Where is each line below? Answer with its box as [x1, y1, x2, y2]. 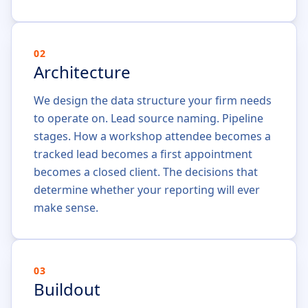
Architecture [34, 60, 131, 83]
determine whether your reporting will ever [34, 182, 260, 197]
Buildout [34, 278, 100, 300]
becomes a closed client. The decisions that [34, 164, 258, 179]
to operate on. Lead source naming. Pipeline [34, 111, 263, 126]
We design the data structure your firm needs [34, 93, 272, 108]
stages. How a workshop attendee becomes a [34, 129, 271, 144]
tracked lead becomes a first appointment [34, 146, 252, 162]
